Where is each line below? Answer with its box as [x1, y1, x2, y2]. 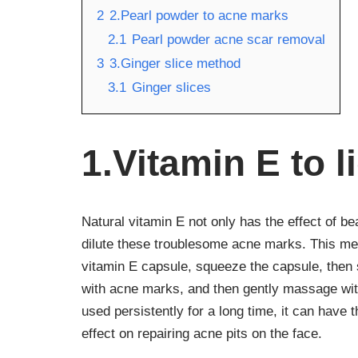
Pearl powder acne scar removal [132, 32, 325, 47]
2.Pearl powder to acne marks [109, 8, 288, 23]
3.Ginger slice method [109, 56, 241, 71]
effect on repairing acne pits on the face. [82, 326, 322, 341]
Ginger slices [132, 80, 211, 95]
